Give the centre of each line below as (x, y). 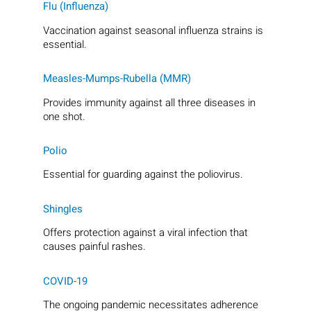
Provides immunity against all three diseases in (150, 102)
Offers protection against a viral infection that (146, 233)
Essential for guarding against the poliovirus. (143, 175)
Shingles (63, 209)
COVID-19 (66, 281)
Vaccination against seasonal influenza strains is (153, 30)
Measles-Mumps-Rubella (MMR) (117, 79)
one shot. (65, 116)
